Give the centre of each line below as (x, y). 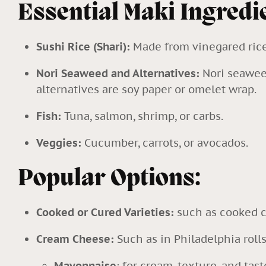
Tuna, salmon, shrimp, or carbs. (145, 116)
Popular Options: (112, 179)
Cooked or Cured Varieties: (106, 212)
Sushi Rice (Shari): (84, 46)
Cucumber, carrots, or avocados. (167, 142)
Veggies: (60, 142)
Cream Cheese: (76, 239)
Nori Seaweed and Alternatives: (119, 73)
